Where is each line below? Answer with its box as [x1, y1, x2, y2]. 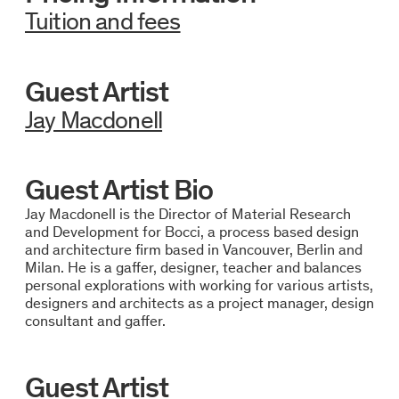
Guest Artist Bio [24, 172, 214, 208]
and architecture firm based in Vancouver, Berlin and [24, 240, 362, 259]
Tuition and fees [24, 5, 181, 36]
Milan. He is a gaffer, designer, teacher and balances [24, 258, 362, 277]
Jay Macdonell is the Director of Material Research [24, 205, 351, 224]
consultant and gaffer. [24, 312, 166, 330]
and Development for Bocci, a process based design [24, 223, 359, 241]
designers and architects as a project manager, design [24, 294, 374, 313]
